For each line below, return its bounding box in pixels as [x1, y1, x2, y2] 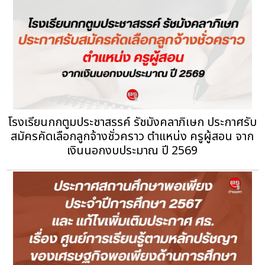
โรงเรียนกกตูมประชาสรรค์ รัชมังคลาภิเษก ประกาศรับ [8, 113, 257, 131]
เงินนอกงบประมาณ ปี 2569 [67, 141, 198, 160]
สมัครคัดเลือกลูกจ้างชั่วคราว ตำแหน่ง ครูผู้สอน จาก [11, 127, 254, 146]
